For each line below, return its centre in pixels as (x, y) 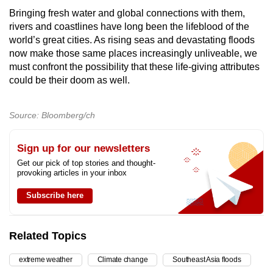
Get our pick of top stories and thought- (86, 163)
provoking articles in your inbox (72, 173)
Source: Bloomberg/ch (52, 115)
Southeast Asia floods (207, 260)
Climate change (122, 260)
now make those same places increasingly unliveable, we (133, 54)
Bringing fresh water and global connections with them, (127, 13)
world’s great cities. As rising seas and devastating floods (132, 40)
